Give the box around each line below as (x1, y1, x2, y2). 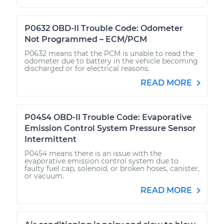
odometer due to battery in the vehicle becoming (24, 56, 198, 65)
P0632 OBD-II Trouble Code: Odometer (24, 23, 183, 33)
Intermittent (24, 134, 76, 144)
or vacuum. (24, 171, 64, 180)
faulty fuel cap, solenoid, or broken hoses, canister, (24, 163, 199, 173)
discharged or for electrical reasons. (24, 63, 149, 73)
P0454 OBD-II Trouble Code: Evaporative (24, 112, 191, 122)
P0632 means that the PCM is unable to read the (24, 48, 194, 58)
